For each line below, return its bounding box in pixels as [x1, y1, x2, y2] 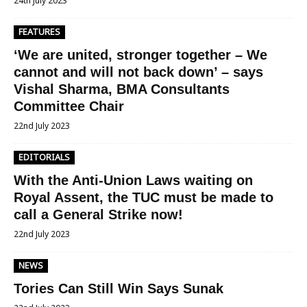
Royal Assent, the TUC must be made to [14, 190, 273, 205]
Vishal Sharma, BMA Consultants [14, 82, 230, 97]
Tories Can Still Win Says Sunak [14, 281, 223, 296]
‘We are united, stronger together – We [14, 47, 267, 62]
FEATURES [19, 26, 60, 38]
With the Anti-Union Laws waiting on [14, 173, 253, 188]
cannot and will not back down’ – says [14, 64, 263, 79]
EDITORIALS [19, 151, 70, 163]
